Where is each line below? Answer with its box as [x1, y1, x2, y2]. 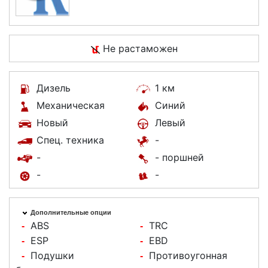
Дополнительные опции [31, 209, 111, 217]
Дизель [33, 82, 71, 95]
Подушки [31, 249, 74, 262]
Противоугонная [149, 249, 227, 262]
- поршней [152, 151, 204, 164]
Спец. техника [33, 134, 104, 147]
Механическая [33, 99, 105, 112]
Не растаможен [99, 42, 178, 55]
